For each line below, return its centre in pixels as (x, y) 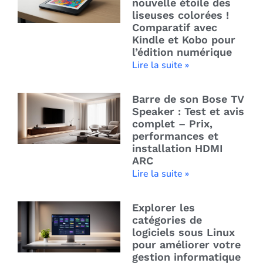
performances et (175, 136)
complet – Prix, (172, 124)
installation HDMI (177, 149)
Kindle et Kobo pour (183, 40)
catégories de (167, 220)
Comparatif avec (174, 28)
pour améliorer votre (186, 245)
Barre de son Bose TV (188, 99)
